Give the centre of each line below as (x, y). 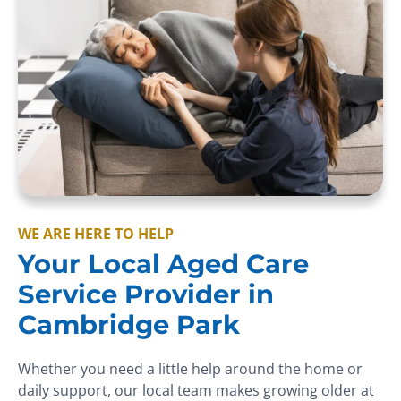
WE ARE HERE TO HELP (96, 234)
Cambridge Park (129, 325)
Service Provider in (146, 294)
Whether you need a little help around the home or (190, 369)
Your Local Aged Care (163, 264)
